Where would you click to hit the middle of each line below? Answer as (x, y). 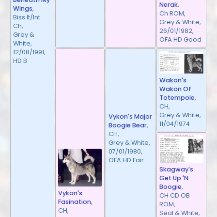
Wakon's (173, 80)
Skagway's (177, 170)
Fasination (75, 201)
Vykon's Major (131, 116)
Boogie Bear (128, 125)
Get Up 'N (174, 178)
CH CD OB (175, 196)
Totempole (177, 97)
